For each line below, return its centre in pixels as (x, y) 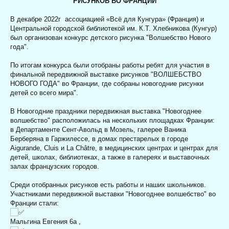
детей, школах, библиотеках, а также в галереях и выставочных (110, 157)
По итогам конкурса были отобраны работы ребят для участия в (110, 65)
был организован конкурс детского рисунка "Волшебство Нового (110, 38)
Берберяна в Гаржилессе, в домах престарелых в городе (99, 139)
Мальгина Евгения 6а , (45, 222)
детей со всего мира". (44, 93)
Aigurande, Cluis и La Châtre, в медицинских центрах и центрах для (114, 148)
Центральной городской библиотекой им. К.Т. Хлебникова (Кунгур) (113, 29)
